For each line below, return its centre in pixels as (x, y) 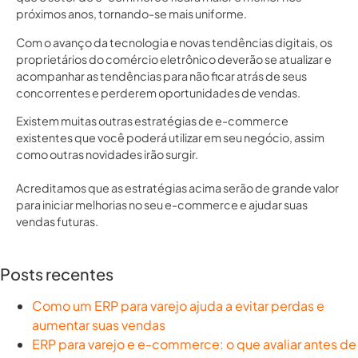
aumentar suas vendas (99, 324)
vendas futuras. (57, 222)
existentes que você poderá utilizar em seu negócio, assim (170, 138)
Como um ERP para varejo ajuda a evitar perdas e (178, 305)
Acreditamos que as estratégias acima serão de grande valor (177, 188)
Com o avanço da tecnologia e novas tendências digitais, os (174, 42)
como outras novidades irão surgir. (107, 155)
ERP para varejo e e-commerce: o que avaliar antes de (194, 344)
